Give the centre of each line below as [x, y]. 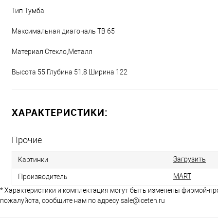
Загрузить [190, 159]
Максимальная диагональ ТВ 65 [63, 31]
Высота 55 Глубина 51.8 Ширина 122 [70, 72]
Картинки [33, 159]
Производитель [43, 176]
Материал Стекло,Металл [52, 52]
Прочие [27, 140]
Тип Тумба [28, 11]
